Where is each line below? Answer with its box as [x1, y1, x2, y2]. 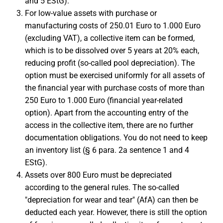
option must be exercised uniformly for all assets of [25, 71, 205, 80]
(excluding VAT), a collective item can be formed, [25, 33, 195, 43]
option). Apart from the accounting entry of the [25, 108, 188, 117]
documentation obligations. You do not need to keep [25, 133, 208, 142]
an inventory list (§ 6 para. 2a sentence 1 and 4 [25, 145, 189, 155]
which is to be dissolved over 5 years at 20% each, [25, 46, 199, 55]
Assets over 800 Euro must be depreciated [25, 170, 172, 180]
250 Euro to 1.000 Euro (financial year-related [25, 96, 183, 105]
